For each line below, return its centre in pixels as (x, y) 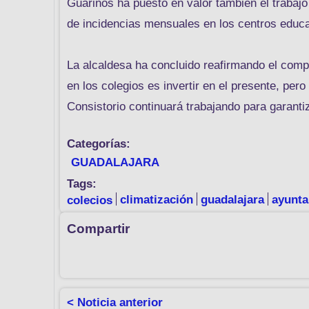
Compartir (98, 229)
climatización (157, 200)
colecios (90, 200)
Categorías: (99, 143)
